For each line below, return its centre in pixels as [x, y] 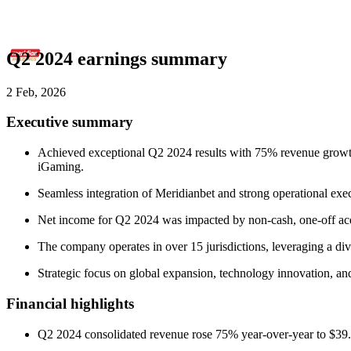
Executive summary [70, 122]
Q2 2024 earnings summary [117, 58]
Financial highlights [70, 303]
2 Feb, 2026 [36, 92]
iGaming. [61, 167]
